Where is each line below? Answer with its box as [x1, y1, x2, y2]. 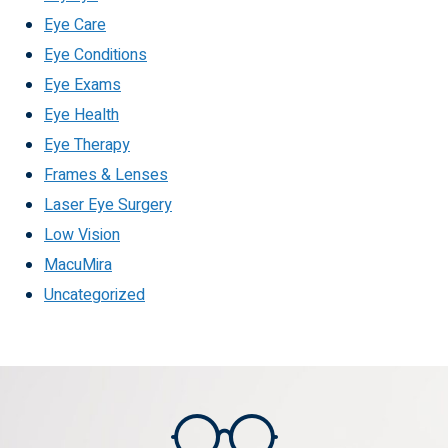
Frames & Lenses [44, 162, 168, 187]
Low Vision [44, 222, 120, 247]
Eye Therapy [44, 132, 130, 157]
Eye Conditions [44, 42, 147, 67]
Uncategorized [44, 282, 145, 307]
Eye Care [44, 12, 106, 37]
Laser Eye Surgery [44, 192, 172, 217]
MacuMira [44, 252, 112, 277]
